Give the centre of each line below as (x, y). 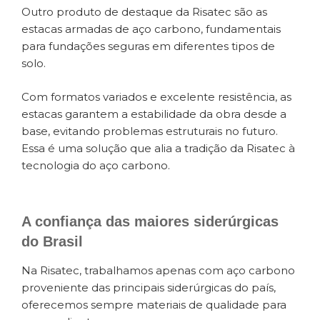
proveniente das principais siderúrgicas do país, (149, 288)
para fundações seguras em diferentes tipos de (148, 46)
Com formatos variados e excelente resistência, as (156, 96)
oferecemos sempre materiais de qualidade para (154, 305)
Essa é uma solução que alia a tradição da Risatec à (158, 148)
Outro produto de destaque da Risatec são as (144, 12)
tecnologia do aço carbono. (96, 165)
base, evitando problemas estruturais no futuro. (150, 131)
